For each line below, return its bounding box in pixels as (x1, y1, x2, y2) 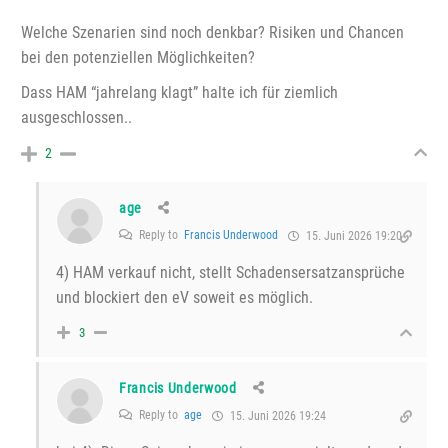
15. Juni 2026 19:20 (303, 229, 402, 244)
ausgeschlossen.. (21, 108, 132, 128)
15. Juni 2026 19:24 (227, 409, 326, 424)
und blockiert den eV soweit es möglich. (56, 288, 313, 308)
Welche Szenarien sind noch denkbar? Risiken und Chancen (21, 23, 404, 43)
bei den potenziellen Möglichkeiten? (21, 48, 255, 68)
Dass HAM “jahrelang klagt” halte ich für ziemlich (21, 83, 338, 103)
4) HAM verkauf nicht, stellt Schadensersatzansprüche (56, 263, 405, 283)
